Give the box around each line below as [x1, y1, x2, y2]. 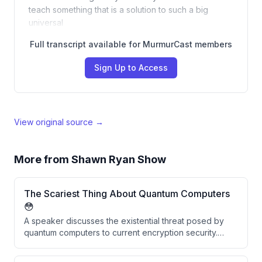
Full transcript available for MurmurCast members [30, 39, 232, 49]
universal [29, 18, 63, 27]
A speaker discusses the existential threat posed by [24, 216, 224, 226]
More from [14, 153, 71, 166]
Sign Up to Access [94, 63, 168, 73]
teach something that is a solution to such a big [29, 5, 208, 15]
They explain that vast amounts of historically [24, 239, 197, 249]
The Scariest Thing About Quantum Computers [24, 188, 230, 199]
